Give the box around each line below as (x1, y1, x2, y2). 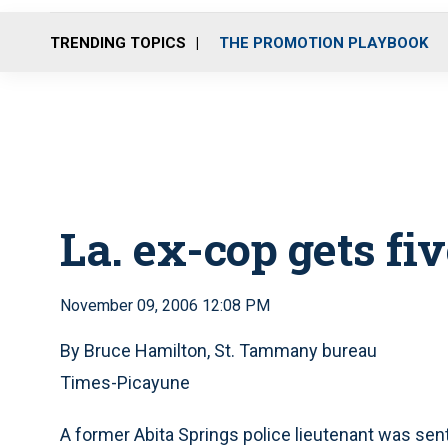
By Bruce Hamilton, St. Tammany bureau (60, 340, 377, 361)
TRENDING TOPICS (50, 33, 186, 52)
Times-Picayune (60, 372, 190, 393)
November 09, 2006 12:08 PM (60, 296, 270, 315)
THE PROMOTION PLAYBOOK (219, 33, 428, 52)
